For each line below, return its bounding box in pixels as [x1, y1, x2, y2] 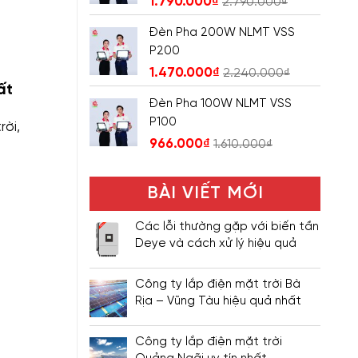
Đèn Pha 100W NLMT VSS [149, 97, 292, 110]
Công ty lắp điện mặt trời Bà [135, 278, 300, 292]
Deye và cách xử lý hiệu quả [135, 237, 296, 251]
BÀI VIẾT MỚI [146, 184, 264, 204]
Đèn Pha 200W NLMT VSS [149, 26, 295, 39]
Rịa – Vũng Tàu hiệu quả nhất [135, 295, 301, 308]
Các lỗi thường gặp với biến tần [135, 221, 319, 234]
